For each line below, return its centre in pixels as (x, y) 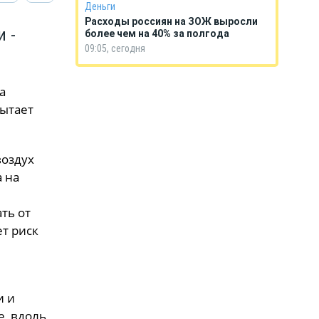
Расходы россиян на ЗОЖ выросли (171, 21)
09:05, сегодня (115, 48)
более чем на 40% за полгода (158, 33)
